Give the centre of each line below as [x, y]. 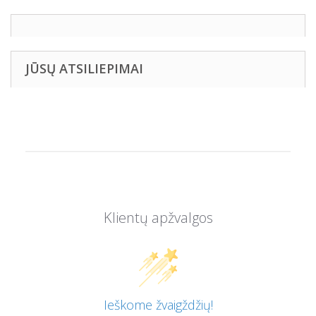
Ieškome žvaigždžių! [158, 305]
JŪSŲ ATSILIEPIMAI [84, 68]
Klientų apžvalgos [158, 218]
